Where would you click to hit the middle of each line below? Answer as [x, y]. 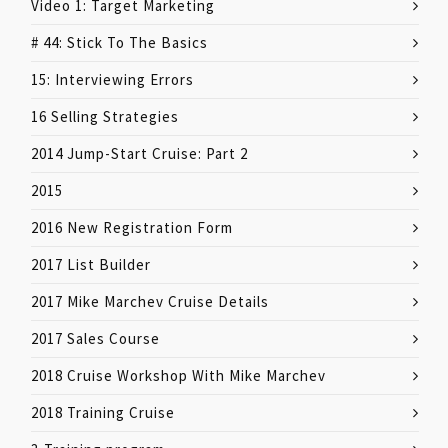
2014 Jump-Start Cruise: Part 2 [139, 153]
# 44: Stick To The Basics [119, 42]
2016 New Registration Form [132, 227]
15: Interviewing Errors [112, 79]
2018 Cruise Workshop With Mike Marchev [178, 375]
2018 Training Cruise [103, 412]
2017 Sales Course [95, 338]
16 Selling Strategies [105, 116]
